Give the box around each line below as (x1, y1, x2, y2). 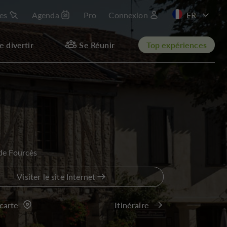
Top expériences (146, 39, 207, 50)
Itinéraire (115, 200, 149, 210)
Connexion (108, 10, 148, 20)
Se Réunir (79, 39, 115, 50)
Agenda (31, 10, 59, 20)
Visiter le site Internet (17, 171, 96, 182)
